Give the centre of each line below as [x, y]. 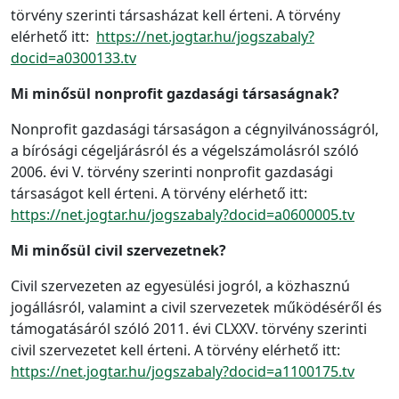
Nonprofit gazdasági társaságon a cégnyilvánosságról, [195, 130]
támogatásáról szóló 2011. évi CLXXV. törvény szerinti [189, 329]
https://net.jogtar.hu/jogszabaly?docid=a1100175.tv [183, 372]
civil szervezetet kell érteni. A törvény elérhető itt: [175, 350]
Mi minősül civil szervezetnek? [118, 251]
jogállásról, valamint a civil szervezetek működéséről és [196, 308]
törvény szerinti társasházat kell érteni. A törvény [175, 16]
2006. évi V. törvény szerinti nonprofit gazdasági [172, 172]
